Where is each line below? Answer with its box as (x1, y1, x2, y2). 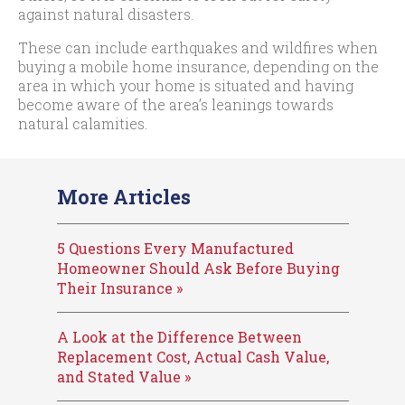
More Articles (56, 184, 191, 210)
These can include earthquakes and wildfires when (18, 38, 378, 57)
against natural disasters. (18, 5, 193, 24)
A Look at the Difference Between (56, 327, 302, 346)
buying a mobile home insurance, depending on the (18, 57, 379, 76)
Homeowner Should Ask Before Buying (56, 259, 340, 278)
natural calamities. (18, 114, 147, 133)
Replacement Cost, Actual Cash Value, (56, 347, 329, 366)
